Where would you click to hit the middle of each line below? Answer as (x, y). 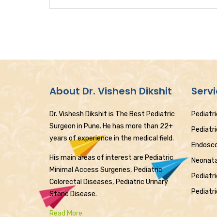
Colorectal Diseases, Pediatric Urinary (109, 182)
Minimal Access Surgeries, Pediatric (106, 170)
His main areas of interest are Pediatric (111, 158)
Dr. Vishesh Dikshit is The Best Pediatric (112, 114)
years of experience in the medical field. (112, 138)
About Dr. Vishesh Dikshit (111, 91)
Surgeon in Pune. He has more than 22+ (111, 126)
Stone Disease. (73, 194)
